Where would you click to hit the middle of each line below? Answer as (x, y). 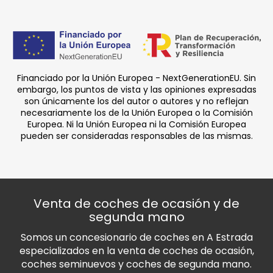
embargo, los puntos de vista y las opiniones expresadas (136, 89)
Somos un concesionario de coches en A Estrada (136, 237)
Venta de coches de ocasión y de (136, 203)
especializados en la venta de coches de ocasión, (136, 250)
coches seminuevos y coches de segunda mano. (136, 264)
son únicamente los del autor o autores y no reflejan (136, 101)
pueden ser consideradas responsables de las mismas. (136, 136)
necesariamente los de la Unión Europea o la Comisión (136, 112)
